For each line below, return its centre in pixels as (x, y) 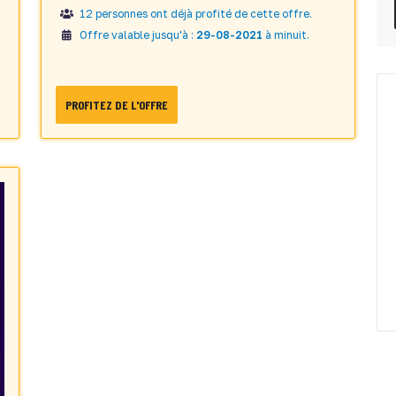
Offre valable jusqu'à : (137, 34)
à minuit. (286, 34)
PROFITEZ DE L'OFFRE (117, 105)
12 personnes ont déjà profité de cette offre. (194, 13)
